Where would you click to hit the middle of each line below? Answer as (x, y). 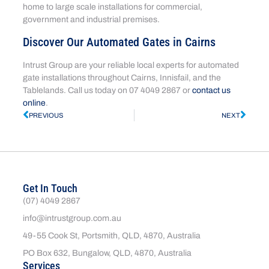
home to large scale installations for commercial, (113, 7)
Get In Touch (50, 188)
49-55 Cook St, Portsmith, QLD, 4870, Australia (112, 235)
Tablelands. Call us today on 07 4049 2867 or (108, 90)
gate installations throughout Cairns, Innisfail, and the (122, 77)
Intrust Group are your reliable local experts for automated (131, 65)
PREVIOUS (47, 115)
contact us (212, 90)
